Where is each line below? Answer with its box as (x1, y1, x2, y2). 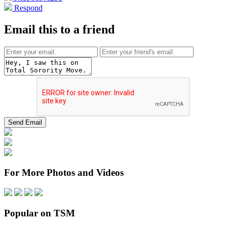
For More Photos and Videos (4, 167, 124, 178)
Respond (12, 3, 43, 12)
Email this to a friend (4, 22, 115, 36)
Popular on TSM (4, 207, 75, 218)
